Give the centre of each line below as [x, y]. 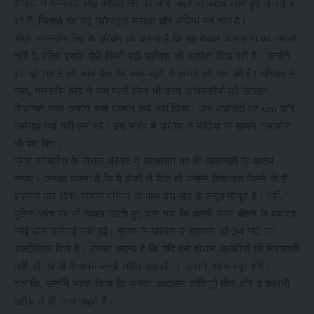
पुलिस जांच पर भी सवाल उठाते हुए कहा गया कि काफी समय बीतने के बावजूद [155, 213]
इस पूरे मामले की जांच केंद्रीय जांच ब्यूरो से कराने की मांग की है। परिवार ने [155, 73]
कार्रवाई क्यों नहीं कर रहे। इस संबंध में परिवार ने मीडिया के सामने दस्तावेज [152, 126]
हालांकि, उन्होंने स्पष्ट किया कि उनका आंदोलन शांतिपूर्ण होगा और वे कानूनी [152, 284]
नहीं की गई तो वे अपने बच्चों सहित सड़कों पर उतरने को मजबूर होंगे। [142, 266]
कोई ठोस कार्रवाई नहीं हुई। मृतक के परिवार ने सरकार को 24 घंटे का [144, 231]
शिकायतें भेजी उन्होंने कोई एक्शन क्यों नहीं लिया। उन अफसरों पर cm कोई [155, 108]
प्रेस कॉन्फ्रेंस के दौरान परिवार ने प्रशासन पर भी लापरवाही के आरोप [144, 161]
